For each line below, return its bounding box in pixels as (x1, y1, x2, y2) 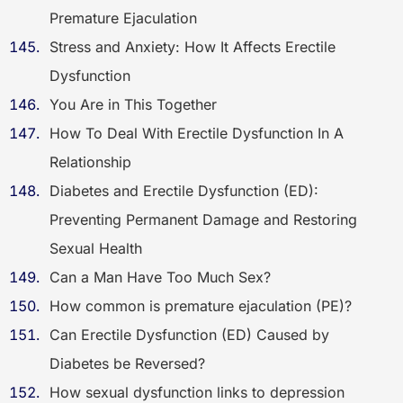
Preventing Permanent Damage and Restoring (49, 210, 357, 228)
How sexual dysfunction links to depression (49, 383, 345, 401)
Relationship (49, 153, 131, 171)
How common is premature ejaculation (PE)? (49, 297, 352, 315)
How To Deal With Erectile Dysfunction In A (49, 124, 344, 142)
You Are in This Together (49, 95, 217, 113)
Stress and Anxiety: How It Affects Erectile (49, 38, 336, 56)
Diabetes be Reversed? (49, 354, 205, 372)
